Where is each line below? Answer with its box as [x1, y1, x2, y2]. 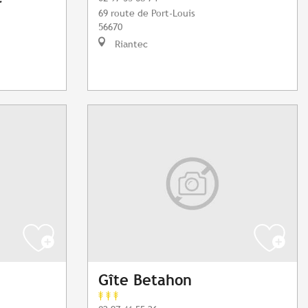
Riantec [112, 38, 148, 50]
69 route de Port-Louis [98, 7, 195, 19]
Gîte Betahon [98, 272, 192, 289]
